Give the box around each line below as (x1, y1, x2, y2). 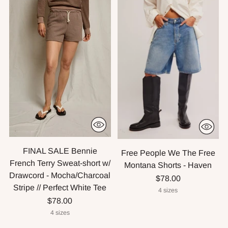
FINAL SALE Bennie (22, 147, 97, 156)
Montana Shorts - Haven (124, 161, 212, 170)
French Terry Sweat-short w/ (9, 159, 110, 168)
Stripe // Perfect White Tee (13, 183, 107, 192)
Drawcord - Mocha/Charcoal (9, 171, 111, 180)
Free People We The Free (121, 149, 215, 158)
